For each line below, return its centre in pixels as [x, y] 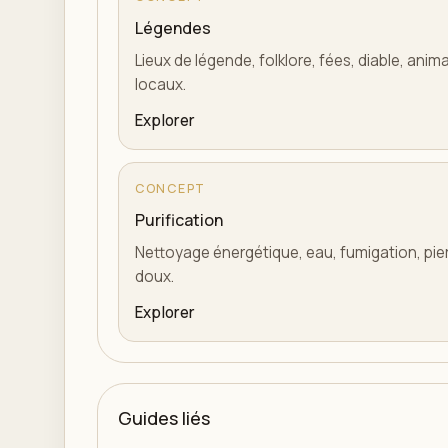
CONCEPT [171, 188]
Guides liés [164, 418]
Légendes [173, 28]
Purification [179, 220]
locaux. [160, 84]
